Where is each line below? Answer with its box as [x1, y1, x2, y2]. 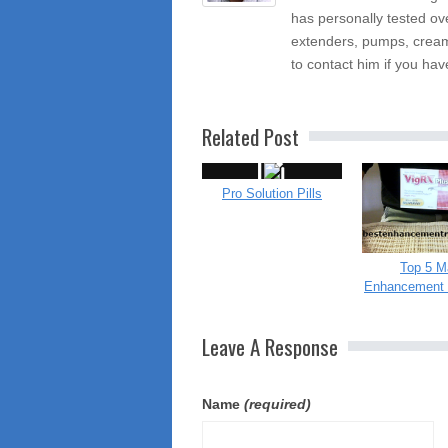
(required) [244, 395, 311, 412]
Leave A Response [202, 330, 338, 362]
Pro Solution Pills [222, 185, 322, 201]
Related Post [202, 120, 299, 152]
